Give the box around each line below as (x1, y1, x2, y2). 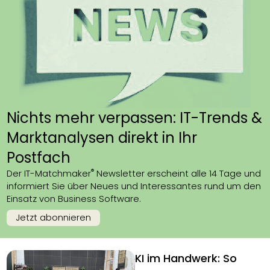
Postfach (7, 148, 71, 168)
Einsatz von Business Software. (7, 193, 142, 205)
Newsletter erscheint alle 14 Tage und (94, 168, 262, 180)
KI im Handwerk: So (135, 251, 237, 266)
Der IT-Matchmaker (7, 168, 92, 180)
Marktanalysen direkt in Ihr (7, 128, 198, 148)
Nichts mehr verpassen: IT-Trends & (7, 108, 263, 128)
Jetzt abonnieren (16, 212, 92, 224)
